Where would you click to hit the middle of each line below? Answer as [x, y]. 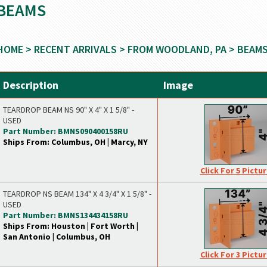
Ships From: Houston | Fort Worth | [71, 226]
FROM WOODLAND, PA [177, 49]
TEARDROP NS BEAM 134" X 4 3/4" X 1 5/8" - [77, 194]
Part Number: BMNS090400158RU [66, 131]
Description [31, 85]
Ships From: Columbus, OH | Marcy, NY [75, 142]
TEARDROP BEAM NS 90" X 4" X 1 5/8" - [69, 110]
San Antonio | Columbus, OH [57, 237]
